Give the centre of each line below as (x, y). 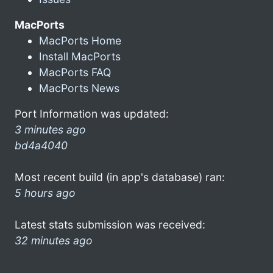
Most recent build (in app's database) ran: (120, 177)
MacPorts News (79, 88)
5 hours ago (45, 193)
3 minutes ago (50, 129)
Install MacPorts (80, 56)
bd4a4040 (41, 145)
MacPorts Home (80, 40)
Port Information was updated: (92, 113)
